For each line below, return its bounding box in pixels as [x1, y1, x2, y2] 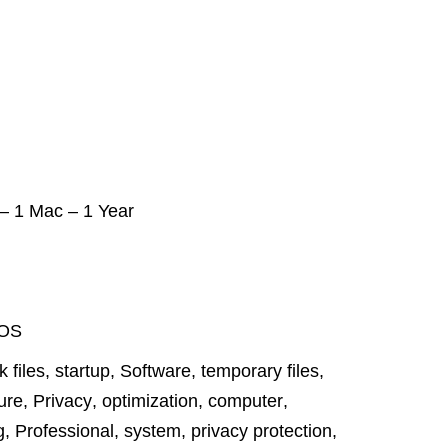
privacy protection [191, 421, 332, 441]
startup [55, 361, 110, 381]
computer [208, 391, 283, 411]
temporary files [201, 361, 319, 381]
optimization [102, 391, 198, 411]
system [124, 421, 181, 441]
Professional [15, 421, 114, 441]
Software [120, 361, 191, 381]
